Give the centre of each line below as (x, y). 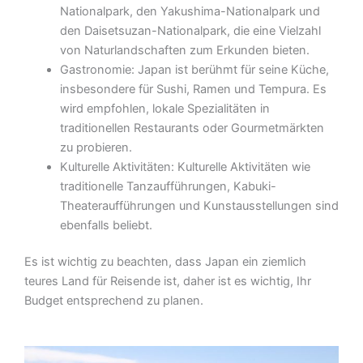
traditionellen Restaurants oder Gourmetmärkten (192, 128)
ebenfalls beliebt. (106, 225)
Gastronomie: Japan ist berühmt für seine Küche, (194, 69)
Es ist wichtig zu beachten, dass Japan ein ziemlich (165, 262)
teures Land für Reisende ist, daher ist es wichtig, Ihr (168, 282)
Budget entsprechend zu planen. (114, 301)
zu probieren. (96, 147)
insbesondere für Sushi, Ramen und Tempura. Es (193, 89)
